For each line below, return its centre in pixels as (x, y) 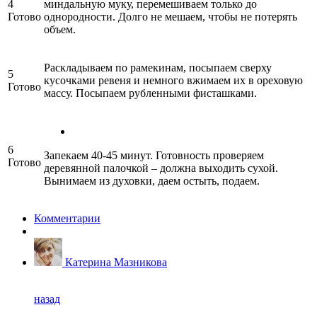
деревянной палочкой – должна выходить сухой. (161, 168)
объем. (60, 29)
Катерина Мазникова (116, 262)
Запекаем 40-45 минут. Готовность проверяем (154, 155)
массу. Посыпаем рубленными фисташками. (150, 93)
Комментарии (67, 218)
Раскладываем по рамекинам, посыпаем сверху (158, 67)
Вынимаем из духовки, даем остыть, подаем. (152, 180)
